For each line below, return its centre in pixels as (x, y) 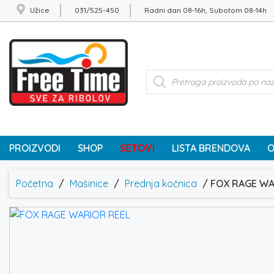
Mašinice (89, 183)
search (161, 83)
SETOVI (137, 148)
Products (166, 74)
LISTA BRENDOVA (211, 148)
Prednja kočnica (161, 183)
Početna (35, 183)
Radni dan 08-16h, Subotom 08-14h (206, 10)
